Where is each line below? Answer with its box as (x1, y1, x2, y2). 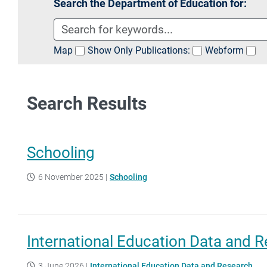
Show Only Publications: (88, 44, 190, 56)
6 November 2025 (38, 172, 104, 182)
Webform (205, 44, 244, 56)
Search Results (27, 92, 147, 114)
